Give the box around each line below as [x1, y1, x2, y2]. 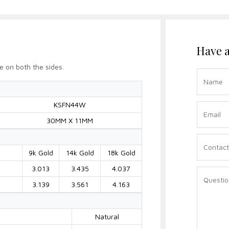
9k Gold [28, 148, 53, 157]
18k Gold [107, 148, 135, 157]
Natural [95, 212, 119, 221]
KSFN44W [54, 100, 86, 109]
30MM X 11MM [47, 116, 93, 125]
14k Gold [65, 148, 94, 157]
